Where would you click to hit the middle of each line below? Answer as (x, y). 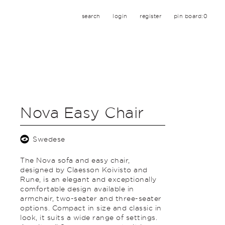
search (91, 16)
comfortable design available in (77, 189)
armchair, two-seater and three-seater (91, 198)
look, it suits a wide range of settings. (89, 217)
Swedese (49, 139)
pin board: (188, 16)
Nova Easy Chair (82, 112)
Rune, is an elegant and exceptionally (88, 179)
